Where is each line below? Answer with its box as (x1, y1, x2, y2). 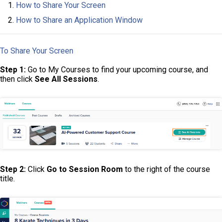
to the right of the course (123, 165, 210, 174)
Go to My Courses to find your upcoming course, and (26, 65, 208, 74)
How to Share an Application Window (16, 15, 143, 25)
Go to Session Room (47, 165, 123, 174)
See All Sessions (35, 74, 98, 84)
